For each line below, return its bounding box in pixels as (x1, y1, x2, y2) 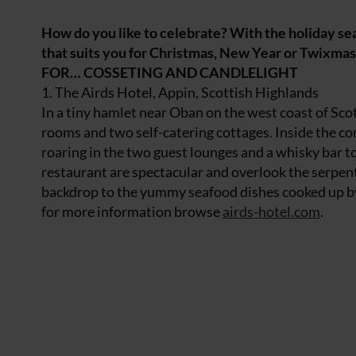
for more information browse (41, 203, 222, 220)
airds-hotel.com (222, 203, 320, 220)
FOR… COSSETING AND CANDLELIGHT (41, 64, 298, 81)
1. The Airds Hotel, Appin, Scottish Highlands (41, 83, 319, 101)
